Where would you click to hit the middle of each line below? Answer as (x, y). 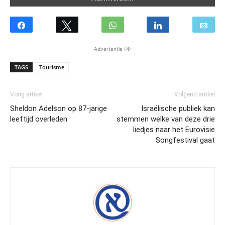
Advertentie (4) (113, 49)
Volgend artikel (195, 95)
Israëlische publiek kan (178, 109)
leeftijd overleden (39, 119)
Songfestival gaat (185, 140)
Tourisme (52, 67)
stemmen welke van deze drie (166, 119)
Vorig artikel (26, 95)
